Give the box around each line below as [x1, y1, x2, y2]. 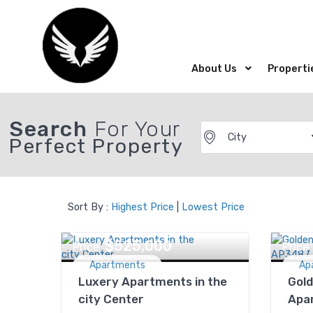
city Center [78, 292, 144, 306]
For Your [87, 117, 181, 142]
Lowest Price [182, 201, 245, 213]
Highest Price [111, 201, 174, 213]
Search [9, 117, 88, 142]
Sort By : [68, 201, 111, 213]
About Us [191, 63, 238, 75]
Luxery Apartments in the [78, 275, 227, 289]
